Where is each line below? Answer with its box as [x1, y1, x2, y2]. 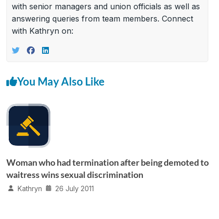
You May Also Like [17, 74, 105, 88]
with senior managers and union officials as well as [12, 1, 200, 11]
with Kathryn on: [12, 25, 74, 36]
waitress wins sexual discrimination [6, 169, 144, 180]
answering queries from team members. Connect [12, 13, 194, 23]
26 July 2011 [55, 184, 94, 193]
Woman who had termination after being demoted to [6, 156, 209, 168]
